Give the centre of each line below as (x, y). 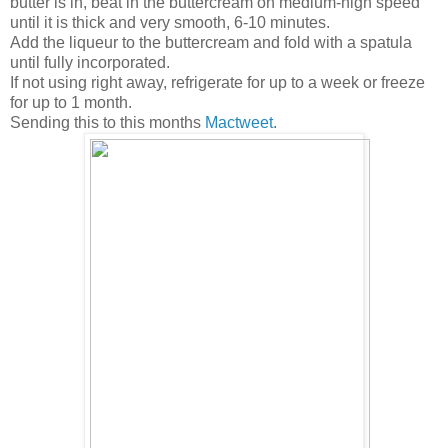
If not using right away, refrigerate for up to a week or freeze (217, 83)
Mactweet (239, 123)
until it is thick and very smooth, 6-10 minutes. (170, 23)
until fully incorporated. (90, 63)
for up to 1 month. (71, 103)
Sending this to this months (107, 123)
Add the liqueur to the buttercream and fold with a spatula (211, 43)
